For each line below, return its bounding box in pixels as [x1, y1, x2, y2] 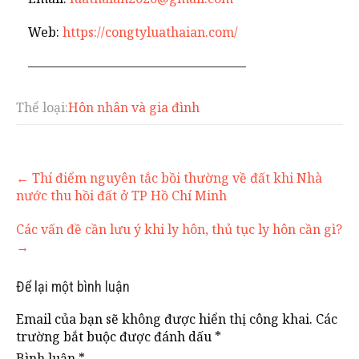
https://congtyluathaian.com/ [63, 22, 238, 41]
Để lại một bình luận [16, 277, 130, 295]
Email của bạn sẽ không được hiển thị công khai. [16, 309, 313, 328]
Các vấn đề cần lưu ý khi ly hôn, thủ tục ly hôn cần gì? [16, 220, 342, 238]
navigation [15, 175, 85, 196]
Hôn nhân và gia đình [68, 98, 200, 116]
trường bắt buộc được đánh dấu [16, 327, 215, 345]
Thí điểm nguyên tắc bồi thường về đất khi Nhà [29, 168, 322, 187]
